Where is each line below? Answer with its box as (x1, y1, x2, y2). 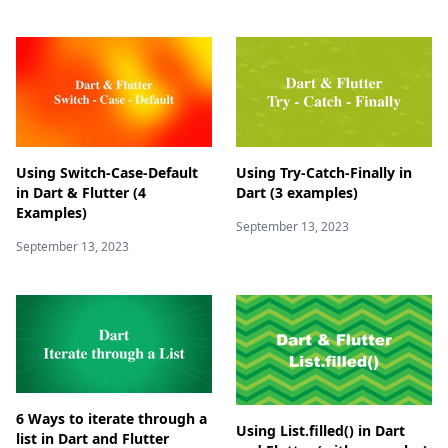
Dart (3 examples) (236, 183, 358, 203)
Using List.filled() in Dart (236, 420, 405, 440)
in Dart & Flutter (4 (16, 183, 146, 203)
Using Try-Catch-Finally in (236, 163, 412, 183)
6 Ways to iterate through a (16, 409, 207, 429)
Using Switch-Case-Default (16, 163, 198, 183)
